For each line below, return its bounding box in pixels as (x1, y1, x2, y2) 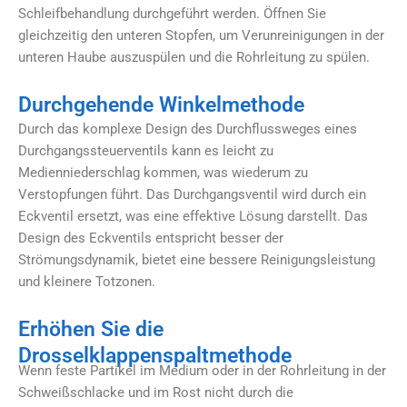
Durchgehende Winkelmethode (18, 92, 304, 117)
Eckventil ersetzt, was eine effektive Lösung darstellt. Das (18, 207, 368, 224)
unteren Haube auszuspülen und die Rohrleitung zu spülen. (18, 48, 370, 65)
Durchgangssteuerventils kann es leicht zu (18, 142, 273, 159)
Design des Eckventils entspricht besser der (18, 229, 283, 246)
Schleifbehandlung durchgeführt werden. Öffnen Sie (18, 5, 326, 22)
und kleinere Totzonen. (18, 273, 155, 290)
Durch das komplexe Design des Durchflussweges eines (18, 120, 357, 137)
